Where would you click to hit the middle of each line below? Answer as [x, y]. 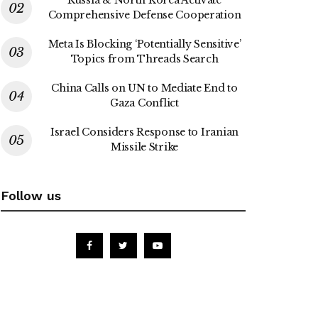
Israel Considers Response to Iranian [144, 132]
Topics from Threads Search [144, 59]
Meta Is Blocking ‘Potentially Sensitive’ [144, 44]
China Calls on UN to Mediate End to [144, 88]
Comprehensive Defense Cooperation [144, 15]
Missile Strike [144, 147]
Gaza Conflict [144, 103]
